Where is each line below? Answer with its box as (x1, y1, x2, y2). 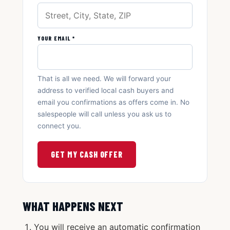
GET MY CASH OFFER (51, 149, 123, 159)
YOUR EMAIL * (37, 35, 75, 42)
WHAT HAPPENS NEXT (23, 199, 123, 214)
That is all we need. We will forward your (37, 74, 171, 83)
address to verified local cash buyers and (37, 86, 174, 94)
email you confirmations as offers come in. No (37, 98, 189, 106)
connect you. (37, 122, 81, 130)
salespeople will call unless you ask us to (37, 110, 171, 118)
